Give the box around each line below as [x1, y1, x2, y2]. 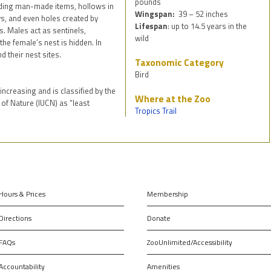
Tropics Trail [135, 105, 177, 117]
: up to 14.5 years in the [168, 20, 247, 33]
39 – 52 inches [178, 8, 229, 21]
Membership [146, 188, 188, 200]
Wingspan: [135, 8, 179, 21]
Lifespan [135, 20, 168, 33]
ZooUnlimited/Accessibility [146, 236, 232, 248]
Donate [146, 212, 171, 224]
